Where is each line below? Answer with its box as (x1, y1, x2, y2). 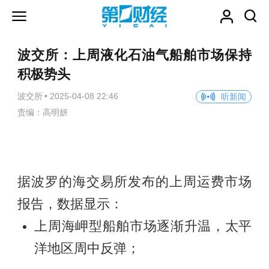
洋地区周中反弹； (34, 241, 141, 256)
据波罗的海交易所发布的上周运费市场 (17, 175, 252, 190)
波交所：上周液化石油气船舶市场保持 (17, 48, 252, 63)
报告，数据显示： (17, 197, 123, 212)
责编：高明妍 (17, 107, 68, 118)
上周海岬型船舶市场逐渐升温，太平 (34, 219, 252, 234)
